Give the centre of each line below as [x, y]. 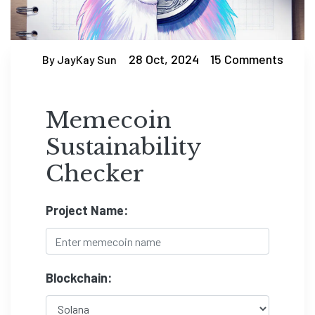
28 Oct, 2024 [163, 59]
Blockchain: [79, 278]
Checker [95, 174]
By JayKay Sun [79, 59]
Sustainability [123, 147]
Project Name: [87, 211]
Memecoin [109, 121]
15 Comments [247, 59]
